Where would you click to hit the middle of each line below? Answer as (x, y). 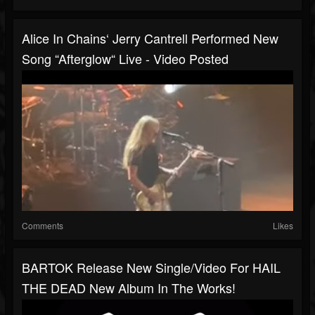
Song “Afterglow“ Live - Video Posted (125, 59)
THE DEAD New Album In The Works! (129, 288)
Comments (43, 226)
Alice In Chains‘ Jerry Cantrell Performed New (150, 38)
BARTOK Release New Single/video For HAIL (151, 268)
